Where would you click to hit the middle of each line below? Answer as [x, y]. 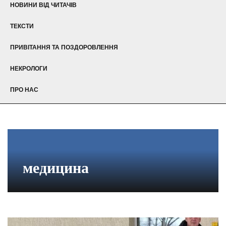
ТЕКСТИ [22, 26]
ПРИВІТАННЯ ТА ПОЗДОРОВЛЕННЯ [64, 47]
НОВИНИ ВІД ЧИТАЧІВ [43, 5]
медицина [56, 167]
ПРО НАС [24, 90]
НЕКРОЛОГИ [29, 68]
